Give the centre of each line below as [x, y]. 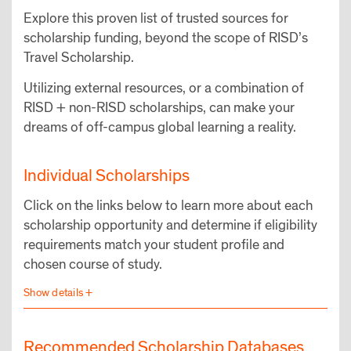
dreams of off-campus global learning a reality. [160, 128]
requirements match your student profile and [154, 244]
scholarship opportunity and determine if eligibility [170, 225]
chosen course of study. [93, 264]
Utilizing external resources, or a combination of [164, 89]
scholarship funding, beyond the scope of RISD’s [166, 38]
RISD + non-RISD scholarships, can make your [159, 108]
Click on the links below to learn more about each [168, 205]
